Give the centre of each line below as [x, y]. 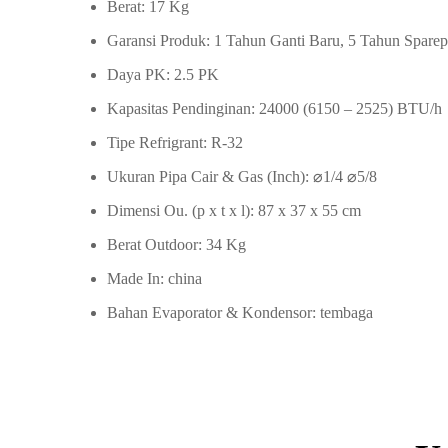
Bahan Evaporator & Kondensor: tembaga [240, 312]
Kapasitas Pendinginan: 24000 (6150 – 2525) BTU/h [274, 108]
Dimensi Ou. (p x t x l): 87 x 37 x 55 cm [234, 210]
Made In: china [154, 278]
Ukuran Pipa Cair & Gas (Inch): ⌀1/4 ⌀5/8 [242, 176]
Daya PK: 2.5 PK [163, 74]
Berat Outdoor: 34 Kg [176, 244]
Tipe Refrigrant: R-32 [175, 142]
